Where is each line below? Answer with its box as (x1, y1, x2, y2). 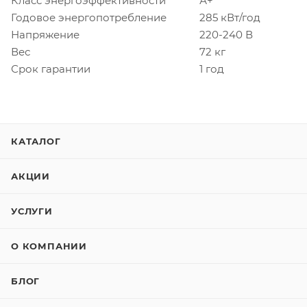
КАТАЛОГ (11, 136, 61, 147)
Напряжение (11, 27, 79, 41)
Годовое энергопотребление (11, 10, 167, 24)
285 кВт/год (199, 10, 261, 24)
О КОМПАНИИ (11, 241, 87, 251)
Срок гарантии (11, 62, 90, 75)
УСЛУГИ (11, 206, 53, 217)
